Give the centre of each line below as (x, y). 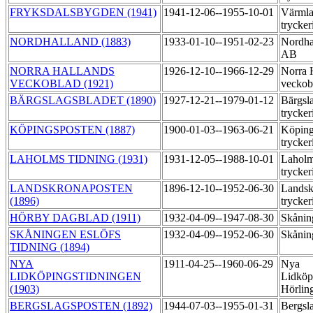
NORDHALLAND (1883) (70, 42)
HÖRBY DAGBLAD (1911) (75, 218)
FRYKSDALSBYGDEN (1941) (83, 13)
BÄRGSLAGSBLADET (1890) (83, 101)
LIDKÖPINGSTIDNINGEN (75, 277)
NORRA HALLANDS (62, 71)
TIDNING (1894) (50, 247)
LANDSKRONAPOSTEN (71, 189)
